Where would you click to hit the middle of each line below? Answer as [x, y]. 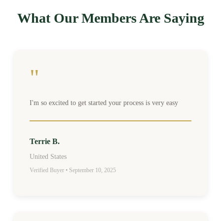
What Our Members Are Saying [110, 18]
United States [48, 156]
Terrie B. [45, 141]
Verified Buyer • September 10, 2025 [73, 170]
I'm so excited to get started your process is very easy [104, 103]
